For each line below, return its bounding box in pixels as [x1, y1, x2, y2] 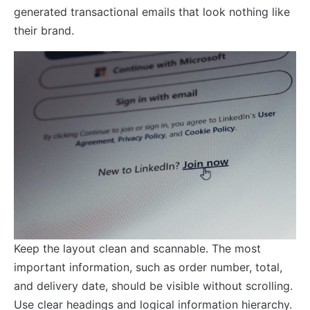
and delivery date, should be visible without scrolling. [14, 278, 293, 293]
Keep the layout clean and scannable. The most [14, 241, 261, 255]
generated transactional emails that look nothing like [14, 4, 290, 19]
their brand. [14, 23, 74, 37]
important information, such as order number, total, [14, 259, 282, 274]
